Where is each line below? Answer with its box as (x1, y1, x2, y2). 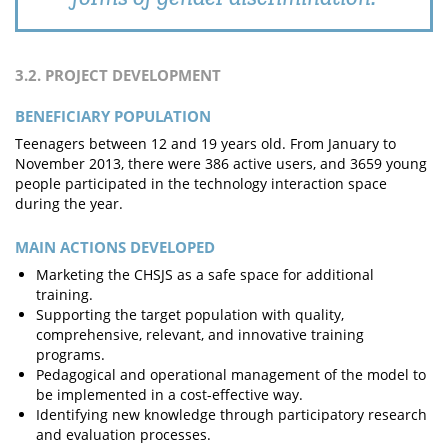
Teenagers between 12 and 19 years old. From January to (15, 134, 396, 153)
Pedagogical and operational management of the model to (36, 365, 426, 384)
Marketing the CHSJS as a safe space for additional (36, 265, 374, 284)
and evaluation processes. (36, 425, 211, 444)
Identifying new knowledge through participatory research (36, 405, 427, 424)
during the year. (15, 194, 123, 213)
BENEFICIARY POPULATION (15, 106, 211, 126)
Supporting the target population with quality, (36, 305, 344, 324)
